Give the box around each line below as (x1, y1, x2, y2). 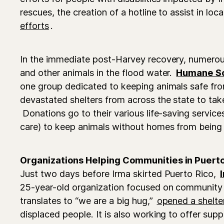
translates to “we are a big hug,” (20, 194, 155, 206)
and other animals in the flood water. (20, 66, 175, 78)
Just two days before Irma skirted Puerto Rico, (20, 167, 219, 179)
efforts (20, 19, 49, 31)
